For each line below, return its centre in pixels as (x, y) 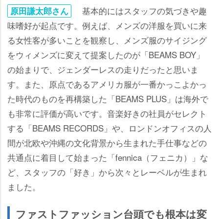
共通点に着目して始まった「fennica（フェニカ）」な (108, 157)
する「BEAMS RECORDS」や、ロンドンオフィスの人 (109, 128)
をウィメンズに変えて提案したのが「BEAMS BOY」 (106, 55)
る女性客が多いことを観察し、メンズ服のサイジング (107, 40)
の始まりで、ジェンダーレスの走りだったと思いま (103, 69)
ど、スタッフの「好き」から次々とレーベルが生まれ (107, 172)
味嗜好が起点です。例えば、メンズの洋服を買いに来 (107, 25)
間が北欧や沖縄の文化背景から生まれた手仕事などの (107, 143)
